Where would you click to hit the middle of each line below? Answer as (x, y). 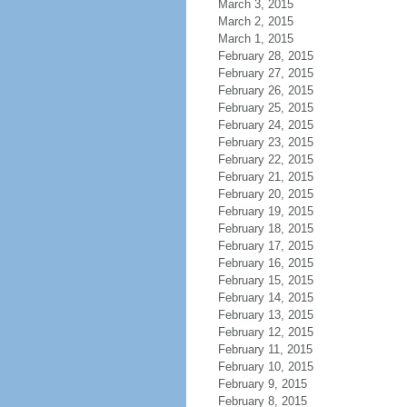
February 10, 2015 (265, 367)
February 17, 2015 (265, 246)
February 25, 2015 (265, 108)
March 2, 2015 (255, 21)
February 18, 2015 (265, 228)
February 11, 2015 (265, 349)
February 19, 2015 (265, 211)
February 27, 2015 (265, 73)
